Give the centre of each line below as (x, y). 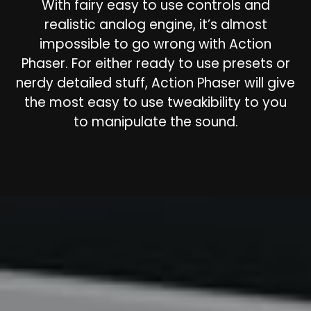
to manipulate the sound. (155, 122)
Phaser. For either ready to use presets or (155, 64)
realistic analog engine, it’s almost (155, 25)
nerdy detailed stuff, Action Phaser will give (155, 83)
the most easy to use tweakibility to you (155, 103)
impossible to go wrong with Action (155, 44)
